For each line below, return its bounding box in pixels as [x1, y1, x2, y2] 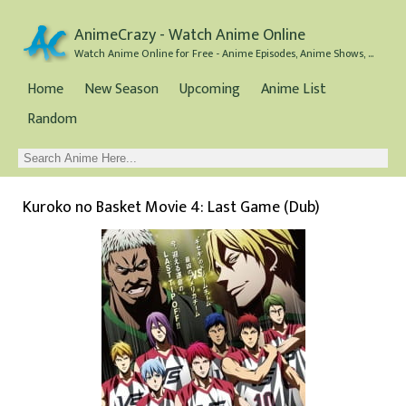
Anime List [261, 77, 326, 101]
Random [27, 107, 77, 131]
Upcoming [179, 77, 240, 101]
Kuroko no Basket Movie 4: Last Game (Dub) [23, 194, 320, 221]
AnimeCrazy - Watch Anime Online [74, 22, 305, 49]
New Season [84, 77, 159, 101]
